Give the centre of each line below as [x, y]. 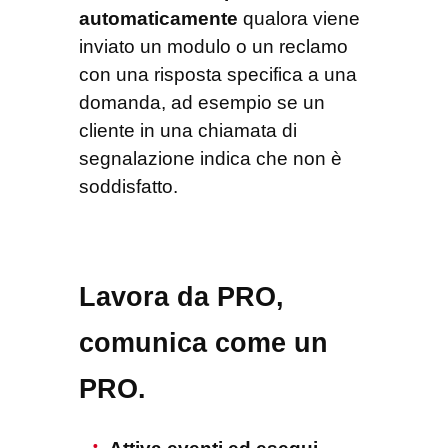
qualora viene [299, 19]
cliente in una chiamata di [188, 131]
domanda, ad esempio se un [202, 103]
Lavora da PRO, [181, 297]
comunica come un [203, 343]
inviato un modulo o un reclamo [213, 47]
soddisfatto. [128, 187]
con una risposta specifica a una [218, 75]
